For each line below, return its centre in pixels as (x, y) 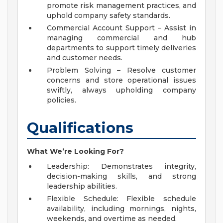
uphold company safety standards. (111, 16)
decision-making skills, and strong (121, 176)
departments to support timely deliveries (121, 48)
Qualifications (80, 128)
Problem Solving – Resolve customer (121, 70)
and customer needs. (87, 58)
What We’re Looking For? (76, 152)
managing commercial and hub (121, 38)
